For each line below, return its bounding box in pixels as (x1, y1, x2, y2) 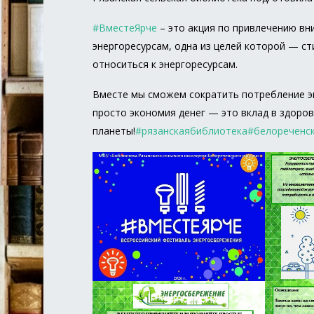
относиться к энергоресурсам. (93, 57, 238, 71)
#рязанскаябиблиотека (135, 124, 247, 137)
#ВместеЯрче (93, 21, 157, 34)
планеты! (93, 124, 135, 137)
